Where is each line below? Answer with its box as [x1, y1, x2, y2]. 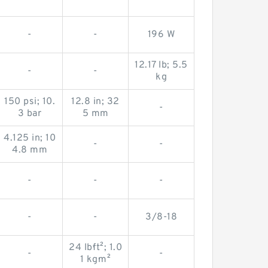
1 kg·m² [80, 254, 111, 266]
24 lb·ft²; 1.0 [69, 242, 122, 254]
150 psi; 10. [4, 96, 55, 108]
